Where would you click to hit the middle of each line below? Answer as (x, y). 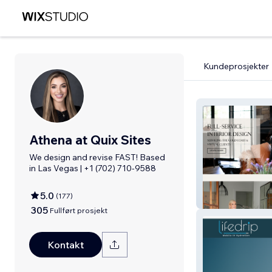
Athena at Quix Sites (90, 140)
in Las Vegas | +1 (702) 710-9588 (93, 168)
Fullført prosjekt (79, 210)
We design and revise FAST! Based (97, 157)
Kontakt (66, 245)
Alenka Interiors (238, 199)
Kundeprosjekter (236, 66)
